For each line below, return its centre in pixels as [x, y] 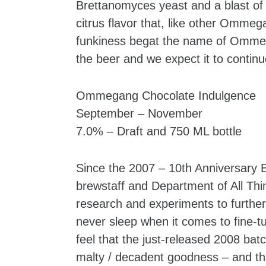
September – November [139, 113]
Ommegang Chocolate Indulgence [166, 95]
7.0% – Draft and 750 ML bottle [159, 131]
